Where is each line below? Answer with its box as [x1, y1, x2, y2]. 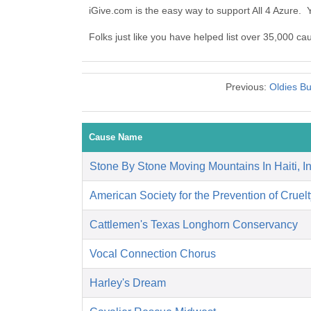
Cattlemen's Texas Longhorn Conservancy [90, 219, 298, 231]
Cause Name [89, 132, 142, 143]
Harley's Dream [90, 277, 166, 289]
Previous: [225, 81, 269, 93]
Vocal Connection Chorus [90, 248, 216, 260]
